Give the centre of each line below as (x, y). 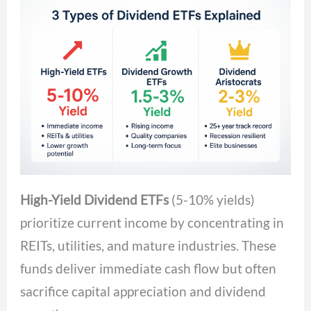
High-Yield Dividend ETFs (95, 200)
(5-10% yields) (212, 200)
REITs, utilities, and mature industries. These (149, 246)
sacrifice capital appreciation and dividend (143, 292)
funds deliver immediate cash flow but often (149, 269)
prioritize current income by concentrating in (152, 223)
